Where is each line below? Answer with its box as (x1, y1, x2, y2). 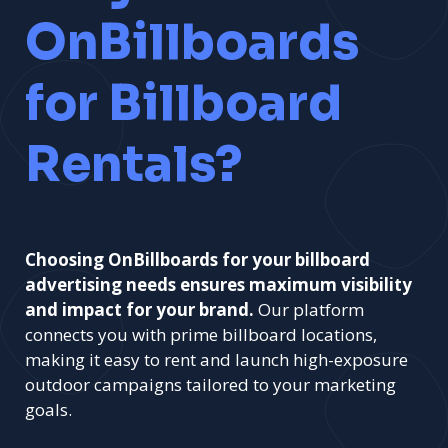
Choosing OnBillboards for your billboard (25, 248, 370, 271)
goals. (25, 398, 72, 421)
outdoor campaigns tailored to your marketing (25, 373, 396, 396)
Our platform (254, 298, 364, 321)
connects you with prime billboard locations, (25, 323, 377, 346)
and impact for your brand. (25, 298, 254, 321)
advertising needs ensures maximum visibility (25, 273, 412, 296)
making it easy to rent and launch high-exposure (25, 348, 408, 371)
